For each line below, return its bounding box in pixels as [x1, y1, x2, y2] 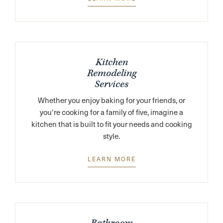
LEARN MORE [87, 154, 136, 163]
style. [103, 130, 120, 141]
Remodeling [87, 67, 136, 80]
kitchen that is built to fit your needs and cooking [31, 118, 192, 129]
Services [95, 78, 128, 91]
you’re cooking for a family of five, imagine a [40, 106, 183, 117]
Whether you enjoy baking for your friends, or [38, 94, 185, 106]
